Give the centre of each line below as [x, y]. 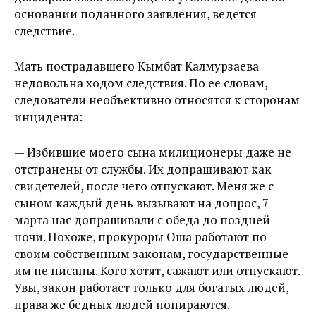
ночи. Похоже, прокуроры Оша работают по [140, 237]
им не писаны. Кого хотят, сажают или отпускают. [157, 271]
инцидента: [48, 117]
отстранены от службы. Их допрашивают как [143, 169]
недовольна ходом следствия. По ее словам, [141, 83]
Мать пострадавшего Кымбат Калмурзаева [136, 66]
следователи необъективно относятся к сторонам [157, 100]
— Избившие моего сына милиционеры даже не [153, 152]
